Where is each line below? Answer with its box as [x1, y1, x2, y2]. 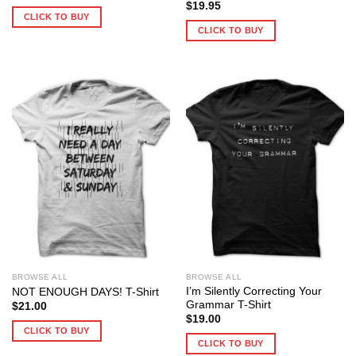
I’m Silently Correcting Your [185, 284, 322, 297]
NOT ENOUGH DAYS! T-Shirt [11, 285, 159, 298]
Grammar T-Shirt [185, 298, 271, 311]
